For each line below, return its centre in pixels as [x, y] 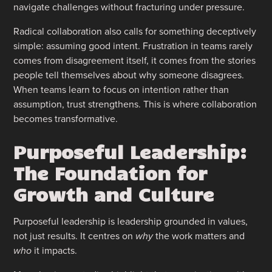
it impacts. [55, 250]
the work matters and [199, 236]
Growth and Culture [114, 193]
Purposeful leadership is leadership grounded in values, [131, 221]
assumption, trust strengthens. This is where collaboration [135, 104]
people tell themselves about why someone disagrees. [129, 75]
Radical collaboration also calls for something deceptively [135, 31]
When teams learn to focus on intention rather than [121, 89]
